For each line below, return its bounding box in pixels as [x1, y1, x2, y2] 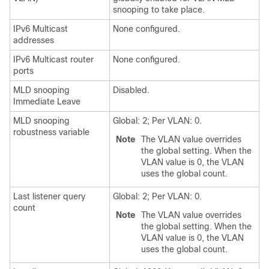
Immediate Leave [13, 97, 80, 106]
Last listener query [13, 192, 85, 201]
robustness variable [13, 127, 89, 137]
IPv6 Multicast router [13, 55, 94, 64]
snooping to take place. [113, 5, 205, 14]
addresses [13, 35, 54, 45]
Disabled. [113, 85, 150, 95]
